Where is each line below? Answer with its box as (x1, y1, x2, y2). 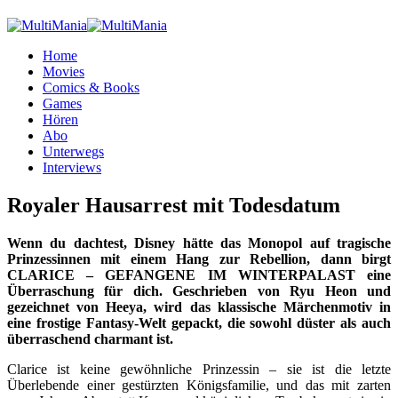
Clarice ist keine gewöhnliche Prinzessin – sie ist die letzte (7, 361, 391, 377)
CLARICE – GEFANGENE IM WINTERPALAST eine (7, 267, 391, 283)
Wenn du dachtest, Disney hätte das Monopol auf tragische (7, 235, 391, 251)
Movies (43, 64, 84, 79)
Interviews (43, 160, 101, 175)
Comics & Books (43, 80, 139, 95)
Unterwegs (43, 144, 104, 159)
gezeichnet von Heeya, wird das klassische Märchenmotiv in (7, 298, 391, 314)
